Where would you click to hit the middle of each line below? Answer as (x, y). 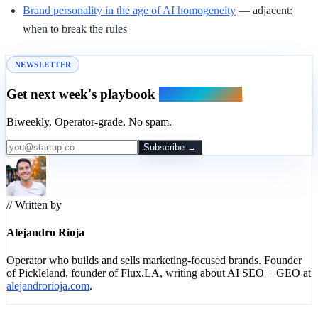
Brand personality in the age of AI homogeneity (129, 11)
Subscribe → (170, 147)
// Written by (34, 204)
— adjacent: (264, 11)
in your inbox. (201, 94)
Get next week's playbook (83, 94)
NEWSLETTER (43, 65)
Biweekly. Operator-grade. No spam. (89, 121)
